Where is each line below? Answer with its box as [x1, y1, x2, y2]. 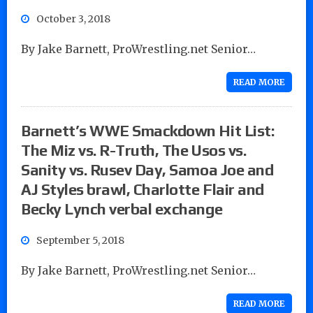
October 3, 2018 [36, 12, 110, 25]
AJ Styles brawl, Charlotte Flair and [21, 180, 264, 198]
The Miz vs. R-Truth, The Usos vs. [21, 140, 247, 159]
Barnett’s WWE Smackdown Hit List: [21, 121, 275, 140]
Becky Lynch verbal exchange [21, 199, 223, 218]
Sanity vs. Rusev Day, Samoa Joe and [21, 160, 274, 179]
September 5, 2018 [36, 233, 124, 247]
